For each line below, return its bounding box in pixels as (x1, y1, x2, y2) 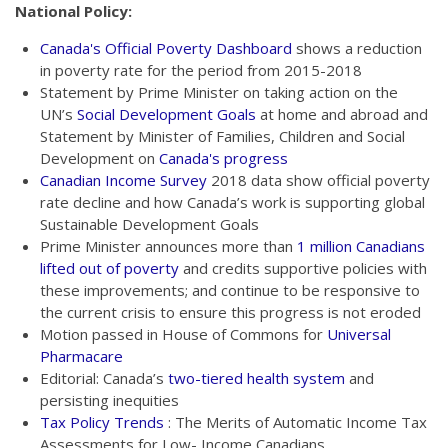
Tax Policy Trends (40, 412, 168, 432)
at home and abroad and (256, 104, 428, 124)
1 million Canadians (297, 236, 425, 256)
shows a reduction (292, 38, 422, 58)
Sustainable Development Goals (40, 214, 259, 234)
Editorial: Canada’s (40, 368, 168, 388)
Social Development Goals (77, 104, 256, 124)
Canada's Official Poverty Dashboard (40, 38, 292, 58)
